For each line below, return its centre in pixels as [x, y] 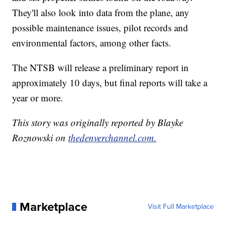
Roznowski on [40, 137]
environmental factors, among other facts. [92, 42]
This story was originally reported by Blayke [98, 122]
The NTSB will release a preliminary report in [101, 67]
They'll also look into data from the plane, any [101, 12]
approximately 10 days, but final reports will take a [110, 82]
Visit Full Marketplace [181, 206]
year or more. [38, 97]
